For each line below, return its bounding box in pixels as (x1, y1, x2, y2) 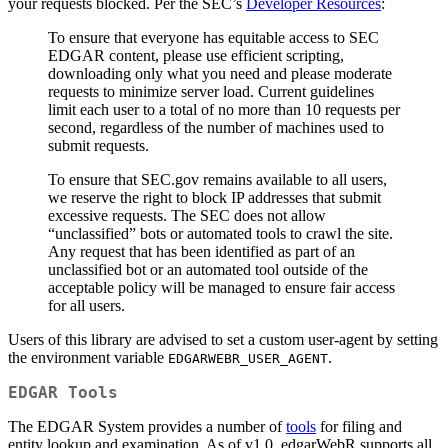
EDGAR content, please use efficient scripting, (48, 47, 344, 65)
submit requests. (48, 137, 149, 155)
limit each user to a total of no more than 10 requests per (48, 101, 400, 119)
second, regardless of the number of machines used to (48, 119, 384, 137)
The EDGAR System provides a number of (8, 418, 286, 436)
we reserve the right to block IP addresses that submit (48, 189, 381, 207)
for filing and (316, 418, 402, 436)
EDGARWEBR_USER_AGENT (168, 351, 328, 367)
